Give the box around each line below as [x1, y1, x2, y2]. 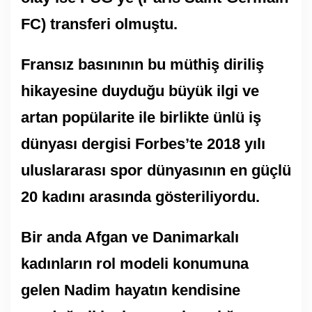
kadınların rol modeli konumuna [21, 254, 249, 272]
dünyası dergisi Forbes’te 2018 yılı [21, 134, 265, 153]
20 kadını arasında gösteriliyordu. [21, 187, 260, 205]
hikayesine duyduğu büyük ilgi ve [21, 81, 259, 100]
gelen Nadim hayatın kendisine [21, 281, 240, 299]
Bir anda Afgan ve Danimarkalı [21, 228, 239, 246]
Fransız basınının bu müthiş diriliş [21, 55, 264, 73]
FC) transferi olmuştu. [21, 15, 182, 33]
